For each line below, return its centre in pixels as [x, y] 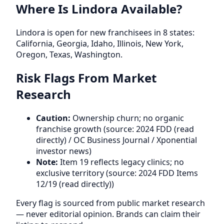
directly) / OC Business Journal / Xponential [116, 140]
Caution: [53, 118]
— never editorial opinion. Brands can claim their [108, 214]
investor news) [64, 151]
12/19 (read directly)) [75, 184]
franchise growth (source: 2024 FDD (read [115, 129]
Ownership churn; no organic [127, 118]
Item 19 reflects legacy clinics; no [121, 162]
